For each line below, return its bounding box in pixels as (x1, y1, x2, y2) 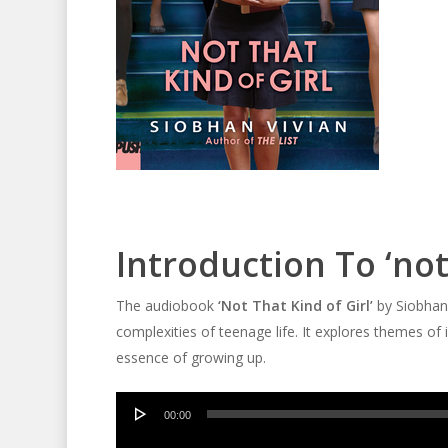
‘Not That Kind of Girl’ (217, 296, 373, 315)
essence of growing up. (115, 348, 266, 367)
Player (114, 420, 155, 439)
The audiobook (115, 296, 218, 315)
